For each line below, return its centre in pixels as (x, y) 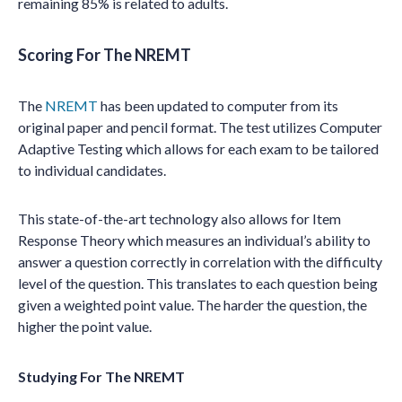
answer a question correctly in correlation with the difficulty (200, 262)
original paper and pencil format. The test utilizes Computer (200, 127)
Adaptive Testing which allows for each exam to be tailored (198, 149)
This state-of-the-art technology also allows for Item (179, 218)
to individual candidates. (92, 170)
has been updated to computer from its (218, 105)
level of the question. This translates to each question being (198, 283)
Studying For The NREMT (101, 376)
